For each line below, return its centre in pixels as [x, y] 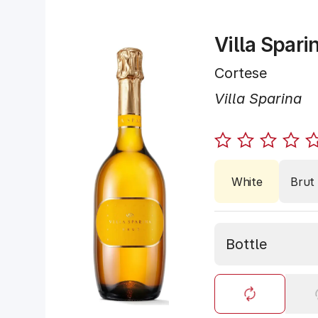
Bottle [246, 244]
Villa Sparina [258, 99]
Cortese [241, 73]
